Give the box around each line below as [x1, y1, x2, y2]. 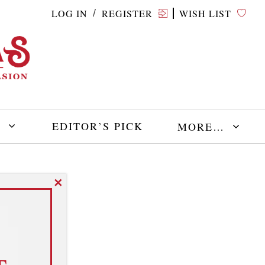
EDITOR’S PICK [51, 119, 143, 134]
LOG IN [51, 7, 88, 20]
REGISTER [102, 7, 153, 20]
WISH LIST [179, 7, 232, 20]
